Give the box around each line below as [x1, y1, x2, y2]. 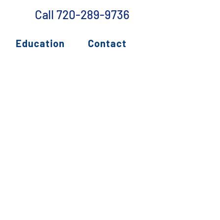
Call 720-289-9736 [35, 7, 130, 22]
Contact [88, 37, 127, 49]
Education [16, 37, 65, 49]
